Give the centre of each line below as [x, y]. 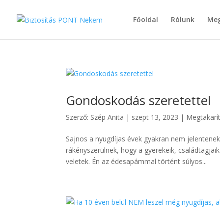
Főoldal [146, 19]
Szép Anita [107, 117]
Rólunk [183, 19]
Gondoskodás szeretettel [138, 100]
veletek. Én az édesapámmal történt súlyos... [137, 161]
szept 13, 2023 [155, 117]
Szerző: [78, 117]
